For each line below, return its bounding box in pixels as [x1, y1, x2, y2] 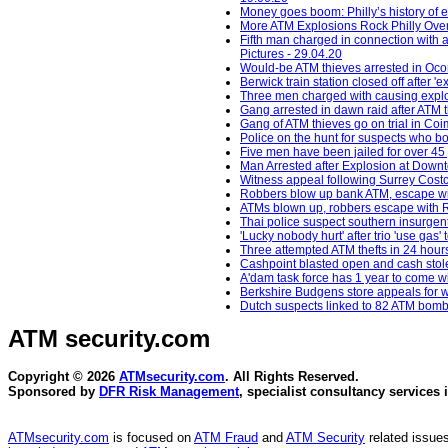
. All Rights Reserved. [225, 369, 359, 385]
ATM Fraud [194, 430, 258, 446]
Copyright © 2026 [8, 369, 119, 385]
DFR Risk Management [99, 384, 239, 400]
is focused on [109, 430, 194, 446]
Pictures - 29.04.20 [240, 47, 342, 62]
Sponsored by [8, 384, 99, 400]
